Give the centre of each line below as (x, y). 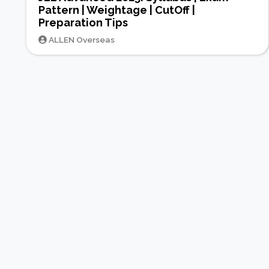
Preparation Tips (83, 22)
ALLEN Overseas (81, 39)
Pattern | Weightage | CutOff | (117, 10)
